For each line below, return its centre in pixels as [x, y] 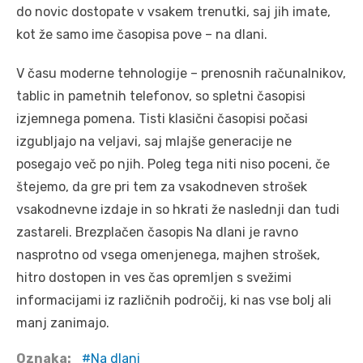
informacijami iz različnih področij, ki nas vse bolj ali [174, 300]
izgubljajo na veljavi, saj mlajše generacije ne [154, 141]
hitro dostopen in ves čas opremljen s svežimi [154, 277]
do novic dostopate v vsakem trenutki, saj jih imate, [173, 11]
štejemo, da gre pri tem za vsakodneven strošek [162, 186]
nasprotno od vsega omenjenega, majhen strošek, [168, 254]
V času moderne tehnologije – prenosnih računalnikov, [181, 73]
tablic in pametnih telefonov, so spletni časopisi [161, 96]
